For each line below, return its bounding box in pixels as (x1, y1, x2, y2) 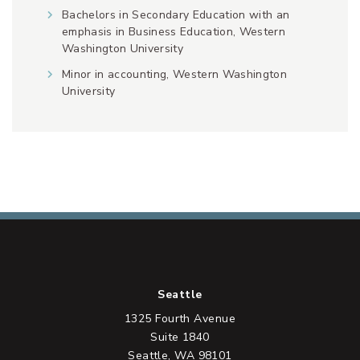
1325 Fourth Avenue (124, 310, 236, 326)
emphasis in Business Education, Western (61, 24, 285, 40)
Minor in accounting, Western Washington (61, 66, 287, 82)
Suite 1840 (150, 329, 210, 345)
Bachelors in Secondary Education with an (61, 7, 290, 23)
